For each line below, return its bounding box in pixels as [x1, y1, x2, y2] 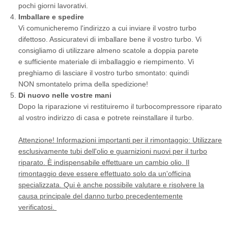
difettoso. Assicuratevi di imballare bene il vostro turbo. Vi [18, 35, 202, 43]
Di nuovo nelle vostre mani [18, 91, 112, 99]
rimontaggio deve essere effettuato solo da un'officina [18, 169, 191, 178]
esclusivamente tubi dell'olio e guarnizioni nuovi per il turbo [18, 147, 208, 155]
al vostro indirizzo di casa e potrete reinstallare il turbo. [18, 113, 194, 122]
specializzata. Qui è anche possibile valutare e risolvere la [18, 180, 205, 189]
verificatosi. [18, 203, 57, 211]
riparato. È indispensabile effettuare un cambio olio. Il [18, 158, 190, 166]
